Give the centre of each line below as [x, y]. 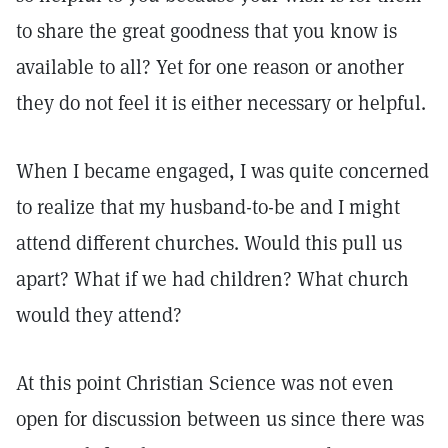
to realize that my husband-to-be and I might [208, 207]
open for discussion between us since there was [220, 419]
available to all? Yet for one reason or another [210, 67]
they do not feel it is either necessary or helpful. [221, 103]
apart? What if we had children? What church [212, 279]
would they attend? [99, 315]
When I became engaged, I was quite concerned [222, 171]
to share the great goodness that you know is [206, 31]
